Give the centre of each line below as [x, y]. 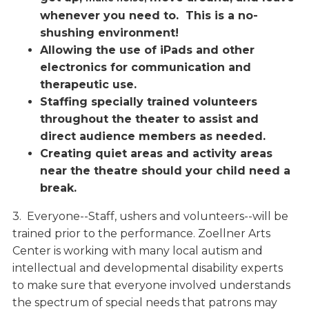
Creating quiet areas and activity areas [156, 154]
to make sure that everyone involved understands [151, 286]
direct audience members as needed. [152, 137]
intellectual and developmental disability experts [147, 268]
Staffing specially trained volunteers [148, 102]
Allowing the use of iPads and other [147, 50]
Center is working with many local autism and [137, 251]
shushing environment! [109, 33]
